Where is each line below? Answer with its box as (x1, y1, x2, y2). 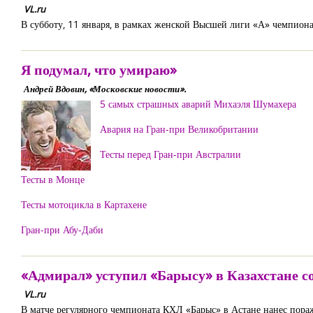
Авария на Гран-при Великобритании (100, 122, 259, 136)
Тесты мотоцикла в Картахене (21, 198, 147, 211)
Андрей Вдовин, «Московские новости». (24, 82, 186, 95)
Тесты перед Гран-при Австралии (100, 147, 241, 161)
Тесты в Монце (21, 173, 85, 186)
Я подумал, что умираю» (21, 60, 177, 79)
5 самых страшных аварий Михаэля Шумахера (100, 97, 296, 110)
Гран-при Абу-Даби (21, 223, 103, 236)
